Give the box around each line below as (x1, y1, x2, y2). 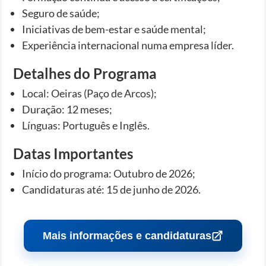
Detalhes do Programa (13, 64, 157, 82)
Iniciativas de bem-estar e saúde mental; (22, 22, 207, 36)
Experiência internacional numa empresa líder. (22, 38, 235, 52)
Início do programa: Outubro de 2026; (22, 166, 196, 180)
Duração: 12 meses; (22, 102, 113, 116)
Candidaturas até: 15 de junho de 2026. (22, 182, 201, 196)
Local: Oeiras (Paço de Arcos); (22, 86, 157, 100)
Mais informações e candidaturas (42, 229, 211, 242)
